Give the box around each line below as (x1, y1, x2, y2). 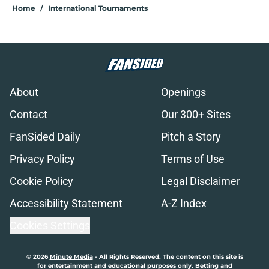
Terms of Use (161, 153, 225, 166)
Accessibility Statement (10, 197, 122, 210)
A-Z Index (161, 197, 207, 210)
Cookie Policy (10, 175, 73, 188)
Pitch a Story (161, 130, 221, 144)
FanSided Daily (10, 130, 80, 144)
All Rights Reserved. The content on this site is (98, 253, 243, 261)
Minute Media (49, 253, 93, 261)
